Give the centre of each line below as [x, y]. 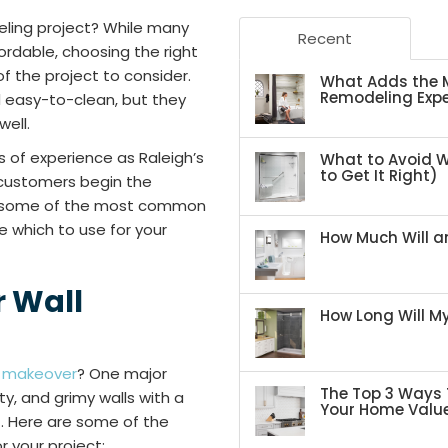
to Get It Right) [379, 175]
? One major [122, 373]
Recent [325, 38]
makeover [39, 373]
